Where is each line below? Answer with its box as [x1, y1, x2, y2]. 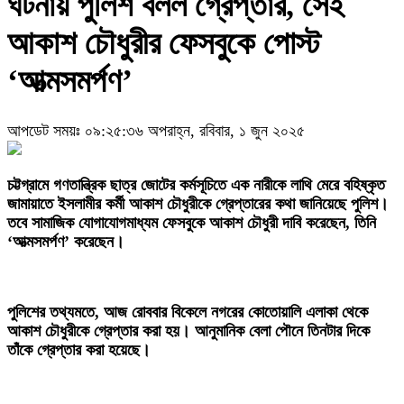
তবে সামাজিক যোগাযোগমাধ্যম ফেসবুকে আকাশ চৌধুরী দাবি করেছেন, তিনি [7, 214, 376, 233]
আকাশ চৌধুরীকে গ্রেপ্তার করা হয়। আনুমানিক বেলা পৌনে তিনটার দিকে [7, 322, 370, 341]
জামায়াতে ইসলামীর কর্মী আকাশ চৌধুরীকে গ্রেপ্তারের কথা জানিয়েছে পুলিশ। [7, 195, 389, 214]
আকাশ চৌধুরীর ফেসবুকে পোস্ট [7, 25, 320, 62]
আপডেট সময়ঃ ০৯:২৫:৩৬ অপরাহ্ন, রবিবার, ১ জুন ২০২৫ [7, 122, 305, 141]
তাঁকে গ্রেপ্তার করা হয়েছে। [7, 341, 151, 360]
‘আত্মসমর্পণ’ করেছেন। [7, 233, 124, 252]
